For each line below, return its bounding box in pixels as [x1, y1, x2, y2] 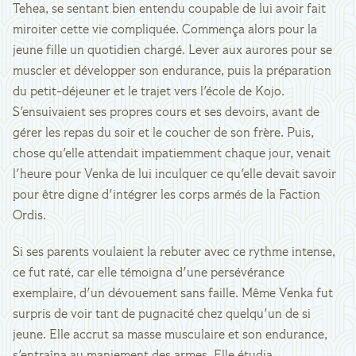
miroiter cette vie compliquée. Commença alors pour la [13, 24, 317, 37]
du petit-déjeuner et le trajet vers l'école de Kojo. [13, 86, 284, 99]
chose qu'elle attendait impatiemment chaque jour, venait [13, 148, 331, 161]
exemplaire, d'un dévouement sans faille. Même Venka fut [13, 288, 333, 300]
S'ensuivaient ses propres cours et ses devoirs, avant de [13, 106, 319, 119]
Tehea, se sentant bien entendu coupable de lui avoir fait [13, 3, 326, 16]
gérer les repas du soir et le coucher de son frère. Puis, [13, 127, 314, 140]
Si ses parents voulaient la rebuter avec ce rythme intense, [13, 246, 335, 259]
